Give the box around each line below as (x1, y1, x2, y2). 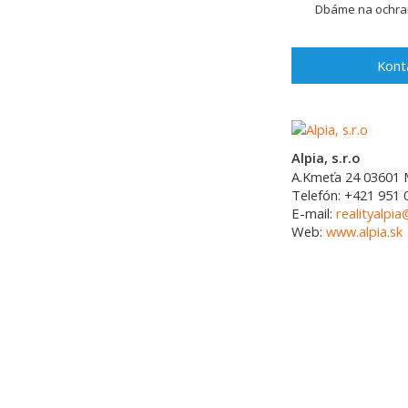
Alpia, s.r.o (291, 148, 360, 167)
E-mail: (291, 204, 336, 222)
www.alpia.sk (326, 222, 403, 240)
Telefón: (291, 186, 344, 204)
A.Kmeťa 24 (291, 168, 360, 186)
